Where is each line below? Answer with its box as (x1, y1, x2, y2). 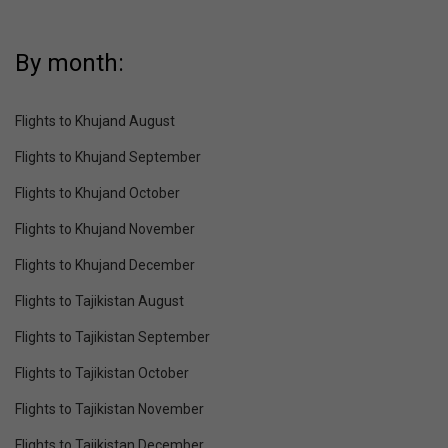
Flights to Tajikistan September (15, 329, 210, 346)
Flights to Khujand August (15, 113, 175, 130)
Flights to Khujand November (15, 221, 195, 238)
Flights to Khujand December (15, 257, 195, 274)
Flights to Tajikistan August (15, 293, 184, 310)
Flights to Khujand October (15, 185, 180, 202)
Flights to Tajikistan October (15, 365, 189, 382)
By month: (15, 49, 124, 78)
